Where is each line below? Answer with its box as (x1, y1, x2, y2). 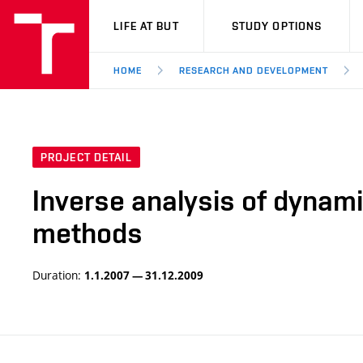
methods (32, 216, 143, 250)
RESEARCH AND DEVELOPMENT (178, 65, 328, 76)
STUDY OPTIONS (231, 19, 322, 32)
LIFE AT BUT (113, 19, 179, 32)
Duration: (32, 267, 84, 284)
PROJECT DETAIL (41, 151, 132, 164)
